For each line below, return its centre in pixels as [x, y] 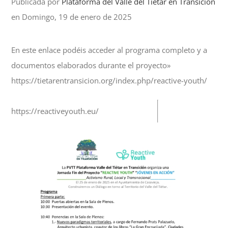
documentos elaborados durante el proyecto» [91, 65]
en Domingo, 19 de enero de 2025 [72, 17]
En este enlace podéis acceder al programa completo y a [109, 50]
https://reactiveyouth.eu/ [55, 111]
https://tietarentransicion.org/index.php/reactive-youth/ [109, 81]
